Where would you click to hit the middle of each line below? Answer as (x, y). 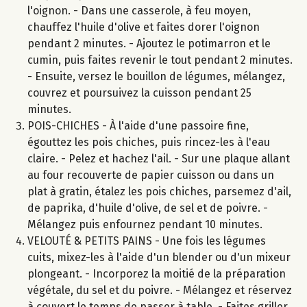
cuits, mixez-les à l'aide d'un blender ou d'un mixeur (159, 258)
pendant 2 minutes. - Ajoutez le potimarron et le (149, 44)
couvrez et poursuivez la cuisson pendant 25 (139, 93)
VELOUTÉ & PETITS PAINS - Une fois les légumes (147, 241)
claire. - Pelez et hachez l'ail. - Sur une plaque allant (159, 159)
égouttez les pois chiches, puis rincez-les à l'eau (149, 143)
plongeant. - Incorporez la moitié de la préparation (157, 274)
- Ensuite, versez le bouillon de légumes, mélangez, (156, 77)
